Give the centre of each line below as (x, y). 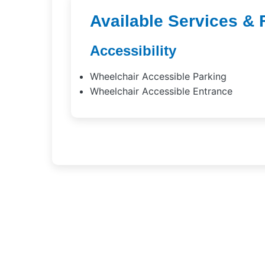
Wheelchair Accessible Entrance (161, 91)
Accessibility (133, 51)
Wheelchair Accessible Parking (158, 76)
